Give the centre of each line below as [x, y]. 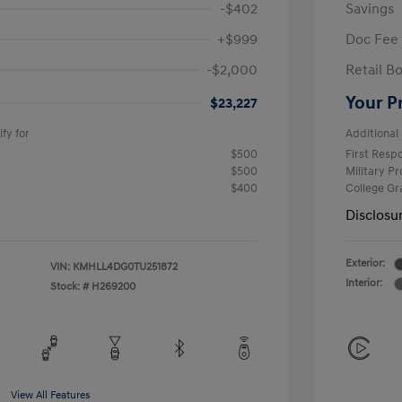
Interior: [364, 283]
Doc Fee [372, 39]
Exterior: [365, 263]
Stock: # [70, 287]
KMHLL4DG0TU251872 [125, 267]
